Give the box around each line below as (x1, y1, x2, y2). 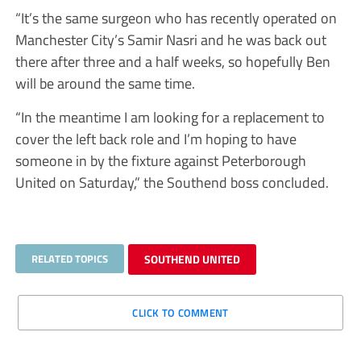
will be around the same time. (15, 71, 195, 94)
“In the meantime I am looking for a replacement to (15, 105, 325, 128)
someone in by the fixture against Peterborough (15, 148, 306, 172)
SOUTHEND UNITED (143, 250, 240, 268)
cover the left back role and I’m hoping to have (15, 127, 297, 150)
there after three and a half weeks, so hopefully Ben (15, 49, 330, 73)
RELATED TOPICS (31, 250, 108, 267)
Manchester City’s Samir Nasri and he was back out (15, 27, 326, 51)
